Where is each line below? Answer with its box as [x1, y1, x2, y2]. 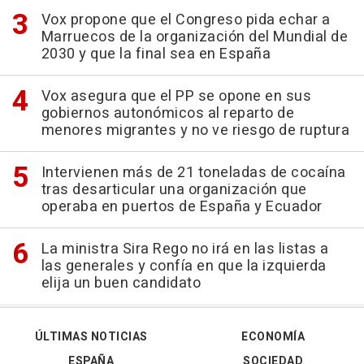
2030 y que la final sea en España [41, 43, 271, 66]
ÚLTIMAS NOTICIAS [34, 328, 148, 346]
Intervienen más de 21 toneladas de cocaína [41, 162, 346, 184]
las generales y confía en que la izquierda [41, 255, 327, 278]
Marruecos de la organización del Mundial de [41, 26, 348, 49]
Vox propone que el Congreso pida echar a [41, 9, 331, 32]
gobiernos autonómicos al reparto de [41, 102, 294, 125]
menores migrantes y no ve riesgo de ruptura [41, 119, 349, 142]
